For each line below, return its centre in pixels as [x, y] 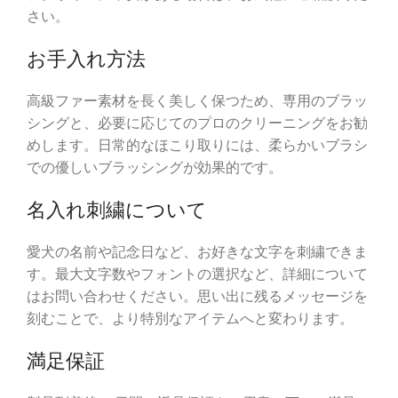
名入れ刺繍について [117, 210]
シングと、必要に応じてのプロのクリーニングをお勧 [197, 123]
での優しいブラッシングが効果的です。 [155, 168]
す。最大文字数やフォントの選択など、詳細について [197, 275]
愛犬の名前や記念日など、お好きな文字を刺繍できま [197, 252]
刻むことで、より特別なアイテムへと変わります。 [190, 319]
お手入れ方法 [86, 59]
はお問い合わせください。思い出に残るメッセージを [197, 297]
